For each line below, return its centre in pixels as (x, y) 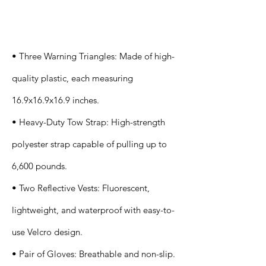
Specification (44, 11)
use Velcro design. (47, 232)
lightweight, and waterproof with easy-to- (93, 210)
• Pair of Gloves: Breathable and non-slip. (94, 254)
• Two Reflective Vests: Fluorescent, (81, 188)
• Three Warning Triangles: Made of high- (93, 56)
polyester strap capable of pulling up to (89, 144)
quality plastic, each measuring (72, 78)
